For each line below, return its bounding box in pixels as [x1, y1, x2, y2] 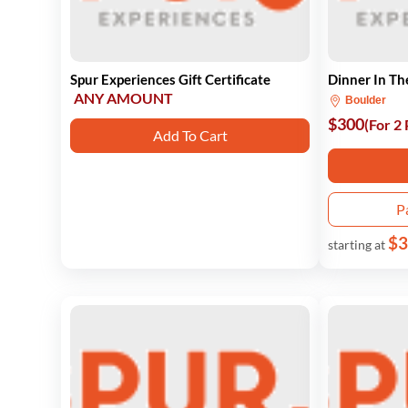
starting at [328, 237, 389, 252]
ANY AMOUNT [74, 89, 173, 107]
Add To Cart [152, 127, 228, 144]
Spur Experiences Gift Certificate [70, 71, 270, 87]
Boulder [342, 94, 387, 107]
